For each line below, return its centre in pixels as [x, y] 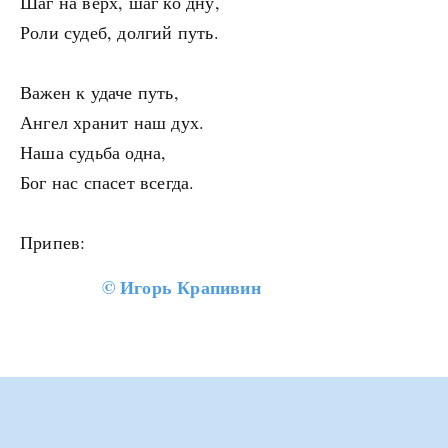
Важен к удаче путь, [99, 92]
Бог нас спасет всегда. [107, 182]
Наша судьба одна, [93, 152]
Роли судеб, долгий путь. [119, 32]
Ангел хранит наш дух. [112, 122]
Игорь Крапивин [190, 287]
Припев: [53, 242]
